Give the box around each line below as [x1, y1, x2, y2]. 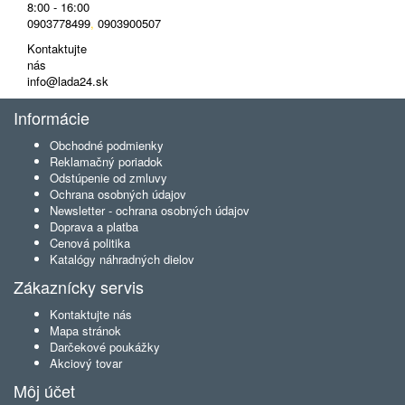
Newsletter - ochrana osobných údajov [50, 202, 250, 219]
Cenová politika [50, 234, 130, 251]
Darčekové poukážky [50, 338, 160, 355]
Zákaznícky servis [14, 275, 144, 298]
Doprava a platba [50, 218, 138, 235]
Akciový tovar [50, 354, 122, 372]
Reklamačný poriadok [50, 153, 163, 170]
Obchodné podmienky [50, 137, 164, 154]
